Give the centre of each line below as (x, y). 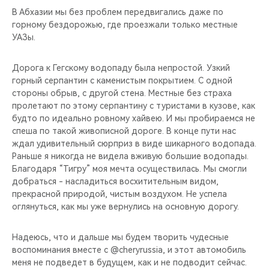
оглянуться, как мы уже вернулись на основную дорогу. (125, 207)
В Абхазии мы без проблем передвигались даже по (118, 12)
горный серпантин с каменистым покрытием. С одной (122, 80)
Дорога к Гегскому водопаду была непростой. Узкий (121, 68)
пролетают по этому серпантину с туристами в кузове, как (134, 106)
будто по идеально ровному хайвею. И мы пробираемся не (134, 118)
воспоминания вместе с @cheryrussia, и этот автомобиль (129, 250)
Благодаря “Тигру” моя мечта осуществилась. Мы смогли (129, 169)
